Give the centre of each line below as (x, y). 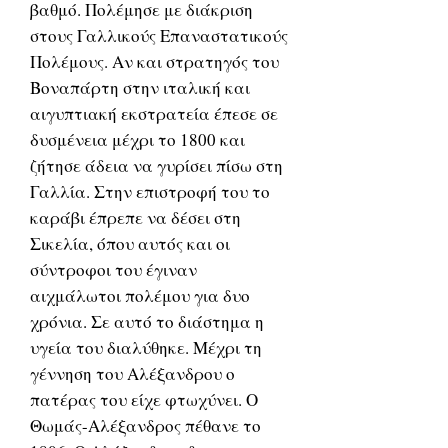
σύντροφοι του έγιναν (113, 269)
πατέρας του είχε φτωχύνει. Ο (144, 399)
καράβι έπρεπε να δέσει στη (135, 217)
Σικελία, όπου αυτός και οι (130, 243)
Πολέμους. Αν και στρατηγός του (154, 61)
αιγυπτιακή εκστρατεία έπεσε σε (154, 113)
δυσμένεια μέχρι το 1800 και (137, 139)
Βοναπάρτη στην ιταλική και (140, 87)
